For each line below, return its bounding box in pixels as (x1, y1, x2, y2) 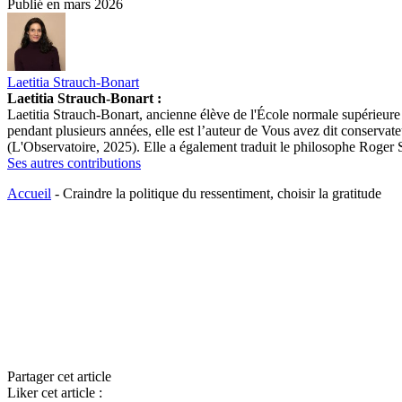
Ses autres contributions (7, 155, 141, 171)
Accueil (7, 186, 51, 202)
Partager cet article (7, 369, 111, 385)
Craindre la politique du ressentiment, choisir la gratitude (63, 186, 381, 202)
